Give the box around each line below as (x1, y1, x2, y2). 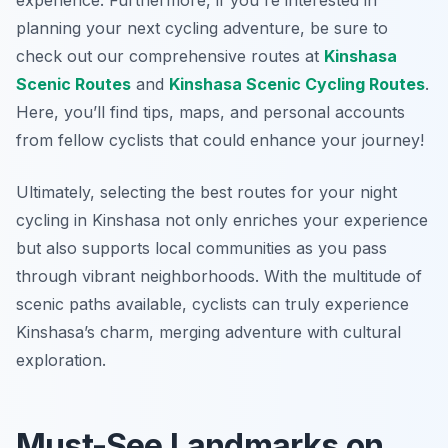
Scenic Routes (16, 74, 131, 95)
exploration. (16, 350, 106, 371)
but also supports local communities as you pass (16, 238, 387, 259)
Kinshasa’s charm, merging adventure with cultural (16, 322, 401, 343)
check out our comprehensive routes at (16, 46, 324, 67)
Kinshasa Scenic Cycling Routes (169, 74, 425, 95)
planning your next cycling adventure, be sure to (16, 18, 388, 39)
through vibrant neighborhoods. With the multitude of (16, 266, 422, 287)
